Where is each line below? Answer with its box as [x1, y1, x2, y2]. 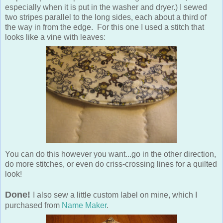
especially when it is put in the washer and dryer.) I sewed [5, 2, 207, 11]
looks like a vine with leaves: [5, 32, 106, 41]
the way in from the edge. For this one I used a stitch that [5, 22, 204, 31]
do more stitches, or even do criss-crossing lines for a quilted [5, 159, 217, 168]
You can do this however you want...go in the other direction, [5, 149, 216, 158]
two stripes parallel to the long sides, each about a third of [5, 12, 207, 21]
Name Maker [62, 201, 107, 210]
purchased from [5, 201, 62, 210]
